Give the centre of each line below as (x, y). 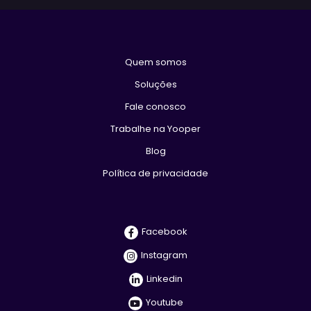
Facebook (164, 232)
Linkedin (164, 279)
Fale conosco (155, 106)
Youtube (164, 302)
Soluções (155, 84)
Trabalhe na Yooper (155, 128)
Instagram (164, 255)
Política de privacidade (155, 173)
